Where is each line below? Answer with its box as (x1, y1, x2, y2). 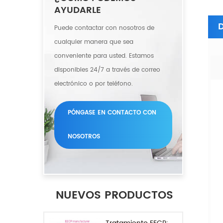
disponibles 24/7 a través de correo (54, 65, 160, 75)
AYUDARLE (54, 3, 101, 17)
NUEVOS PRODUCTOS (56, 186, 173, 205)
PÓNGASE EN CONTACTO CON (68, 108, 156, 117)
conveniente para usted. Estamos (54, 51, 154, 61)
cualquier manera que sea (54, 37, 133, 47)
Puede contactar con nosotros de (54, 23, 154, 33)
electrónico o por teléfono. (54, 79, 133, 89)
